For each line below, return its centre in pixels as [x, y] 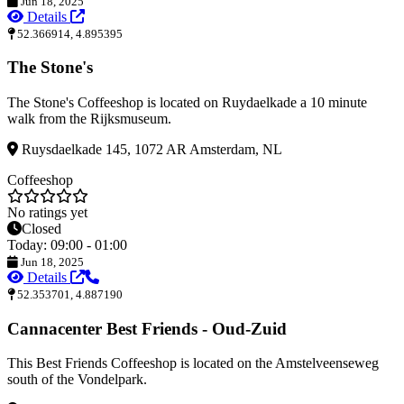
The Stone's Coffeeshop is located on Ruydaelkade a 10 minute [187, 103]
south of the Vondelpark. [77, 380]
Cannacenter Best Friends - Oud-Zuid [147, 328]
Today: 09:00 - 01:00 [67, 245]
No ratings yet [47, 213]
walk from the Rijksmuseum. [89, 119]
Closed [41, 229]
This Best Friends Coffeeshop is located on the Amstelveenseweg [193, 363]
